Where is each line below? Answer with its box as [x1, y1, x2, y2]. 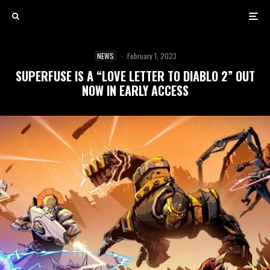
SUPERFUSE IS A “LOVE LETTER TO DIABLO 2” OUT [15, 67, 255, 85]
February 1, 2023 [127, 51, 177, 61]
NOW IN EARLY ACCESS [81, 81, 189, 99]
